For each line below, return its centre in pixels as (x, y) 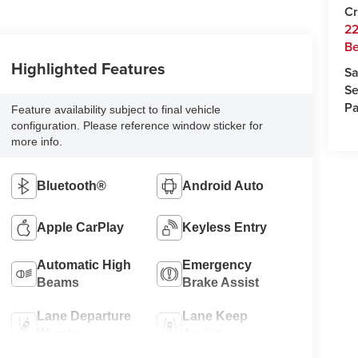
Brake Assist (221, 282)
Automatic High (84, 265)
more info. (36, 141)
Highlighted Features (88, 68)
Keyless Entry (225, 227)
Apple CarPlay (80, 227)
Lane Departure (84, 316)
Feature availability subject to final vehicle (115, 109)
